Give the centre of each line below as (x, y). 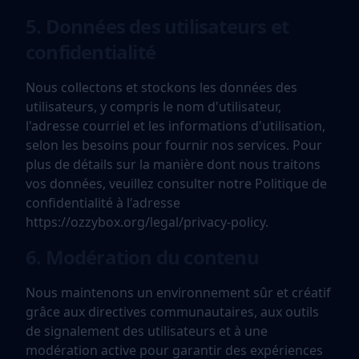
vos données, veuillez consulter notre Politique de (176, 184)
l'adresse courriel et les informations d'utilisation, (175, 126)
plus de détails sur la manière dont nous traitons (173, 164)
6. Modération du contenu (142, 257)
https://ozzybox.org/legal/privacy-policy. (147, 222)
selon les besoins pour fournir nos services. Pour (174, 145)
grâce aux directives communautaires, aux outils (172, 312)
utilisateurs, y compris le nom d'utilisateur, (153, 107)
